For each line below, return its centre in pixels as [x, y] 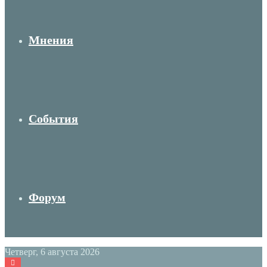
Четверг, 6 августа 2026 [52, 252]
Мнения [51, 40]
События [53, 119]
